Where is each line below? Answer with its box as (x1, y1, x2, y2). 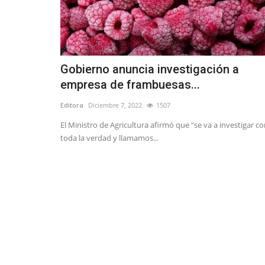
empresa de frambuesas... (60, 77, 200, 92)
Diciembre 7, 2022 (88, 101, 142, 110)
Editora (60, 101, 83, 110)
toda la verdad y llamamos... (60, 132, 159, 144)
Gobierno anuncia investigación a (60, 62, 239, 77)
